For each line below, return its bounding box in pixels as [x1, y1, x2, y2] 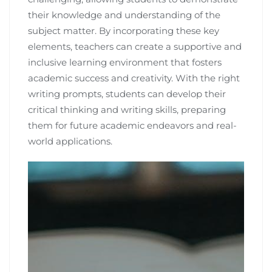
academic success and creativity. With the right [28, 72, 240, 84]
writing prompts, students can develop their [28, 88, 226, 100]
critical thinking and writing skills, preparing [28, 104, 226, 116]
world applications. [28, 135, 112, 148]
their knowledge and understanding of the [28, 9, 220, 21]
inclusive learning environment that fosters [28, 56, 222, 69]
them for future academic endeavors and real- [28, 120, 237, 132]
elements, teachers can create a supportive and [28, 41, 242, 53]
